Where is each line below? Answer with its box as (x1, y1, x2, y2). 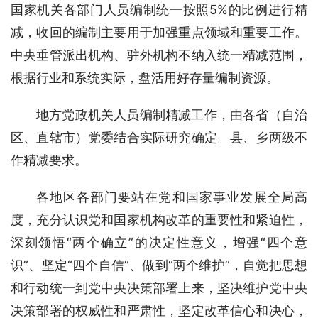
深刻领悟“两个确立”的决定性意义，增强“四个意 (11, 235, 307, 250)
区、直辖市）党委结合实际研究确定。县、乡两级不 (11, 130, 307, 145)
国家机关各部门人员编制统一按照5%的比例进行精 (11, 2, 307, 17)
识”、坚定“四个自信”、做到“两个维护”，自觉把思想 (11, 258, 307, 273)
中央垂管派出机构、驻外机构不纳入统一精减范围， (11, 48, 307, 62)
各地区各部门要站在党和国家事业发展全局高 (36, 190, 307, 204)
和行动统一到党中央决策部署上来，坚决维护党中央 (11, 280, 307, 295)
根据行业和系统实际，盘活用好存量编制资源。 (11, 70, 279, 85)
